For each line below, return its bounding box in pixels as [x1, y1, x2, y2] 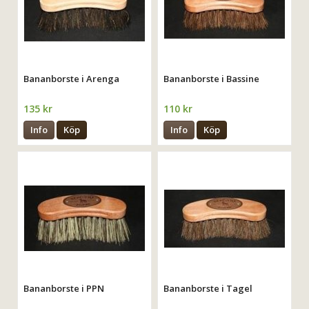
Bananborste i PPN [23, 282, 105, 295]
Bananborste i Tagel [163, 282, 253, 295]
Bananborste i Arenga [23, 72, 120, 85]
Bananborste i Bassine [163, 72, 260, 85]
